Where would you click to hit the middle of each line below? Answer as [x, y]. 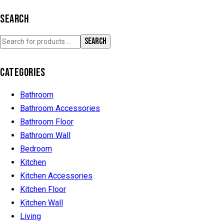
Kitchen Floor [43, 189]
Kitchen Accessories [56, 175]
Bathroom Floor [47, 121]
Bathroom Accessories [60, 108]
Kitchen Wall [41, 202]
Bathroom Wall [45, 135]
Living [30, 216]
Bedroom [36, 148]
